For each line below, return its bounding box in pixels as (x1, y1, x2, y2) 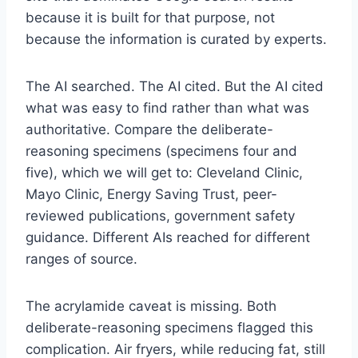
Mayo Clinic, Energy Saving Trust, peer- (26, 185, 277, 202)
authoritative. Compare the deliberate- (26, 121, 273, 137)
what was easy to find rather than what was (26, 99, 309, 116)
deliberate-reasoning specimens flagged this (26, 319, 313, 336)
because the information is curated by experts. (26, 30, 327, 47)
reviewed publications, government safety (26, 207, 295, 224)
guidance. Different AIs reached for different (26, 229, 310, 245)
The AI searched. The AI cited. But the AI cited (26, 78, 324, 94)
